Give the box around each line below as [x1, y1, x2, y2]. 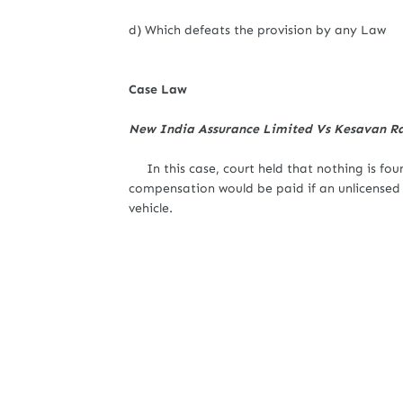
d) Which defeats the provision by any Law [129, 22, 386, 38]
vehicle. [129, 201, 173, 216]
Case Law [129, 82, 187, 97]
